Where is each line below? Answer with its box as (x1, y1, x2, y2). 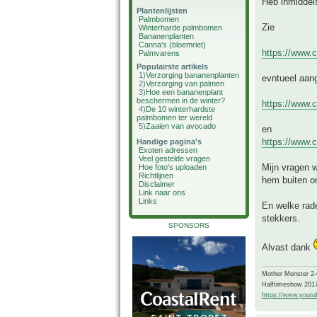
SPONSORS (168, 221, 209, 229)
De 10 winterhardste (146, 105, 215, 113)
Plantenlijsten (137, 6, 188, 15)
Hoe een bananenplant (146, 88, 223, 96)
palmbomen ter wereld (137, 113, 212, 122)
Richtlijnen (139, 171, 173, 180)
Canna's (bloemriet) (139, 40, 206, 49)
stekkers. (262, 213, 300, 224)
